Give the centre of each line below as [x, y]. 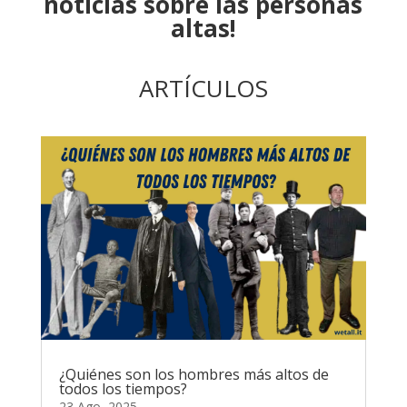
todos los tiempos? [123, 388]
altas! [203, 28]
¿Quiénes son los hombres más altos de [194, 374]
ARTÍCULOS [203, 88]
